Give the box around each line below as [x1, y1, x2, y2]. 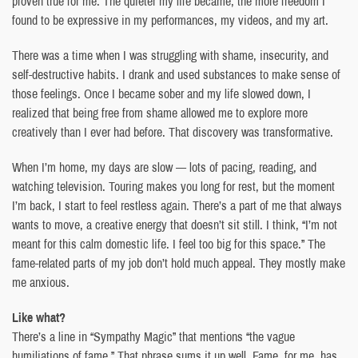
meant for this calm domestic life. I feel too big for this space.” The [12, 234, 325, 253]
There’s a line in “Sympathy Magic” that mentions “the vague [12, 327, 295, 345]
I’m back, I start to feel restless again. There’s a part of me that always [12, 196, 342, 214]
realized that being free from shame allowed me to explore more [12, 103, 308, 121]
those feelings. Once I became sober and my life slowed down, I [12, 84, 311, 102]
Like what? [12, 308, 66, 326]
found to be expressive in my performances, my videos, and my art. [12, 10, 328, 29]
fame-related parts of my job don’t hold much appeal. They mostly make [12, 253, 345, 272]
